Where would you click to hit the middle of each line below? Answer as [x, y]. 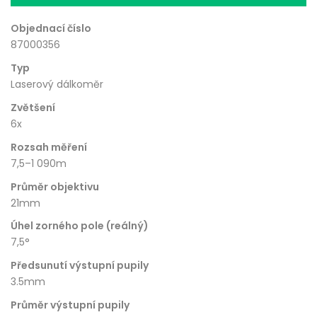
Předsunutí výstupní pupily [80, 266]
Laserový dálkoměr [57, 85]
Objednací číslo [51, 29]
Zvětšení [33, 107]
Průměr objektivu [55, 186]
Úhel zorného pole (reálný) [80, 226]
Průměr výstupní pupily [70, 305]
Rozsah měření [49, 147]
